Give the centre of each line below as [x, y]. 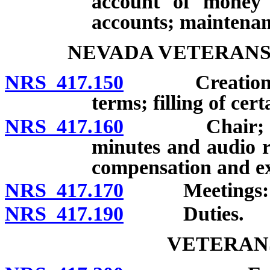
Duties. [184, 214]
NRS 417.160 [64, 126]
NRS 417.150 [64, 82]
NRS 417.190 [64, 214]
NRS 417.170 [64, 190]
